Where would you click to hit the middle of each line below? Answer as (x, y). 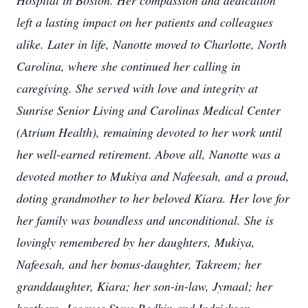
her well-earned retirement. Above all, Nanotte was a (148, 154)
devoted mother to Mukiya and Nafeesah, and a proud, (153, 176)
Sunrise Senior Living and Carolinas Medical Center (148, 110)
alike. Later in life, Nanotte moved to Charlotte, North (152, 44)
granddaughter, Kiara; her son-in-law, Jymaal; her (144, 286)
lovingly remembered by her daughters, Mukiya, (136, 242)
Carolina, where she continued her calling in (129, 66)
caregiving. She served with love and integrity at (137, 88)
